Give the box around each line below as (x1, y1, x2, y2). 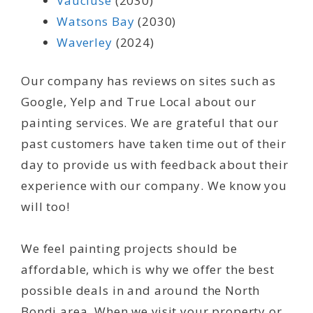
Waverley (57, 34, 112, 50)
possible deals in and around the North (21, 282, 261, 299)
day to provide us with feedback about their (21, 156, 289, 173)
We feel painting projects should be (21, 240, 238, 257)
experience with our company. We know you (21, 177, 288, 194)
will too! (21, 198, 70, 215)
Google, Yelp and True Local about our (21, 94, 256, 110)
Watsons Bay (57, 13, 135, 29)
